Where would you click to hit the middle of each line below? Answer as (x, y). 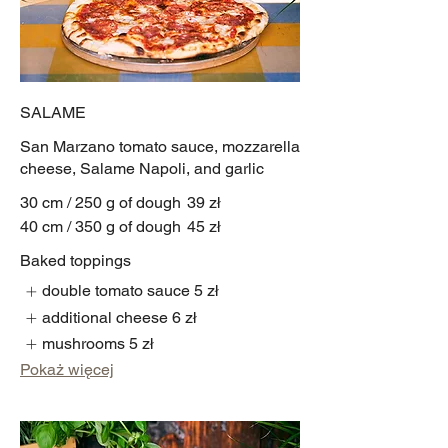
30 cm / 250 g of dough (100, 203)
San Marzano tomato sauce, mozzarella (160, 147)
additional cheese (105, 317)
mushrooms (84, 344)
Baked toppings (75, 261)
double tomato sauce (116, 291)
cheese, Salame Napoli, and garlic (142, 169)
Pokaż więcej (67, 370)
